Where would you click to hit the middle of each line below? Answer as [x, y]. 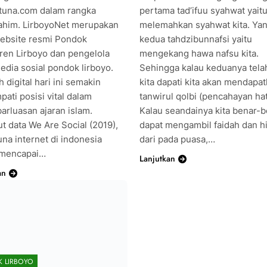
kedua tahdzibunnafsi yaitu [195, 39]
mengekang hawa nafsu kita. [199, 53]
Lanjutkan [157, 158]
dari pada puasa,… [177, 139]
